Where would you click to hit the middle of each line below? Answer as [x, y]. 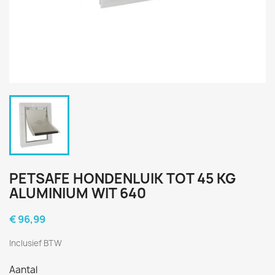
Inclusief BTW [36, 243]
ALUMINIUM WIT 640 [78, 193]
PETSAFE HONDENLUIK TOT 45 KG [122, 179]
